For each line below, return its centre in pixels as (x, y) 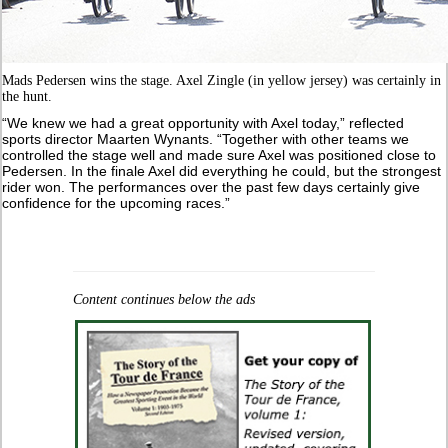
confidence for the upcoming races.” (116, 203)
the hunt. (27, 97)
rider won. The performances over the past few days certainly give (211, 187)
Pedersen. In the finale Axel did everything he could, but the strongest (222, 171)
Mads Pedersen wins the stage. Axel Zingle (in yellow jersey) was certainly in (222, 81)
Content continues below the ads (163, 300)
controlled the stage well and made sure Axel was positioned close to (219, 155)
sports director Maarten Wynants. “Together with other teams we (206, 139)
